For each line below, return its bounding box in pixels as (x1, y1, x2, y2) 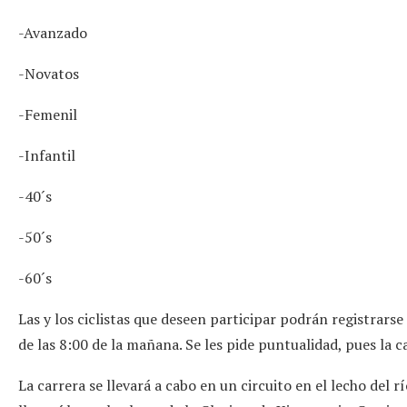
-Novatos (18, 63, 79, 84)
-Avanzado (18, 22, 87, 43)
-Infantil (18, 144, 75, 165)
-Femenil (18, 104, 77, 124)
